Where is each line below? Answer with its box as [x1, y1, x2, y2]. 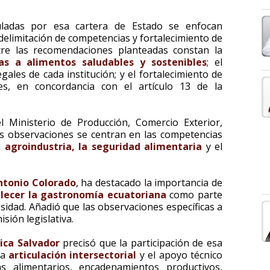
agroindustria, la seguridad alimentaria [4, 140, 202, 153]
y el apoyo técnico [139, 248, 223, 262]
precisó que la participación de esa [59, 236, 223, 250]
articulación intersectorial [8, 248, 140, 262]
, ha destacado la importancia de [75, 176, 223, 189]
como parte [166, 188, 223, 201]
